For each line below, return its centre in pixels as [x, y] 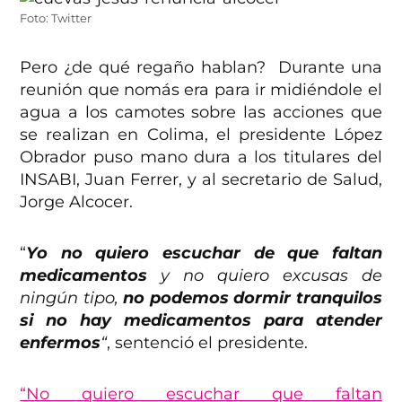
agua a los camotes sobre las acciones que [201, 113]
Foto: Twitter [56, 19]
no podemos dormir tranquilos [253, 298]
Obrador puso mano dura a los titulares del [201, 157]
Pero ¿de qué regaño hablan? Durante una [201, 68]
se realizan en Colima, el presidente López [201, 135]
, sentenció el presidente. [208, 343]
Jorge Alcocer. [77, 202]
